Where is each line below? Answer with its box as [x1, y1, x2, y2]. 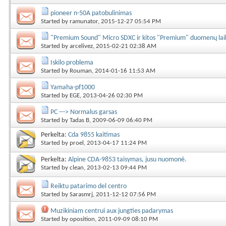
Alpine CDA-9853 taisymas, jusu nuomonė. [68, 156, 187, 163]
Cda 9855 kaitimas [68, 131, 120, 139]
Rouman [70, 68, 92, 74]
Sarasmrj [70, 191, 93, 198]
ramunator [70, 18, 98, 25]
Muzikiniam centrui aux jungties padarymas [50, 207, 173, 215]
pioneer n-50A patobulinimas [50, 10, 132, 17]
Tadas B [70, 117, 89, 124]
